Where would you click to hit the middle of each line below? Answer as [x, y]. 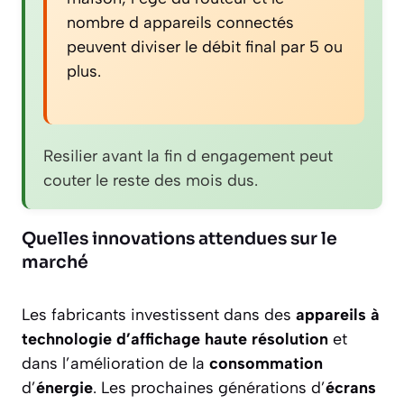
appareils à [338, 315]
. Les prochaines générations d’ [209, 388]
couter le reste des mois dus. [151, 181]
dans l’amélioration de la [115, 364]
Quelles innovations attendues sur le [179, 239]
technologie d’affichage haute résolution [175, 340]
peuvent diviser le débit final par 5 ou [205, 47]
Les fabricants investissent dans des [159, 315]
